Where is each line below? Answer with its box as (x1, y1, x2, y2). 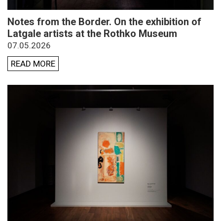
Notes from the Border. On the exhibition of (7, 15, 201, 28)
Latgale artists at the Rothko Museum (7, 27, 177, 39)
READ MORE (11, 58, 55, 69)
